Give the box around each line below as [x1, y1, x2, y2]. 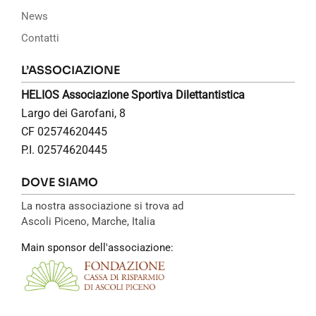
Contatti [21, 31, 59, 44]
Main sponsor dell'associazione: [21, 241, 174, 254]
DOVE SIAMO [21, 174, 98, 190]
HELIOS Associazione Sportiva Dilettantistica [21, 87, 245, 102]
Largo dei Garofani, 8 [21, 106, 126, 120]
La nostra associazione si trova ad [21, 199, 183, 212]
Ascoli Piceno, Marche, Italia [21, 214, 155, 228]
